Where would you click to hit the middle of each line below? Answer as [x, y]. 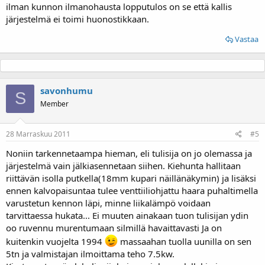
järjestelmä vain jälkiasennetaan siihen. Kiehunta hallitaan [123, 166]
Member [54, 104]
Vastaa [247, 39]
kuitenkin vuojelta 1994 [55, 241]
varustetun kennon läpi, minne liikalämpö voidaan [108, 203]
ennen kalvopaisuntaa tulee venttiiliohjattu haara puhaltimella [132, 190]
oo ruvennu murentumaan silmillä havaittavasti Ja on [114, 228]
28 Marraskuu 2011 [38, 134]
